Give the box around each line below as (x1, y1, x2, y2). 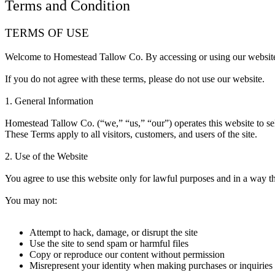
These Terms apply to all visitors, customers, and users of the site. (5, 128, 257, 139)
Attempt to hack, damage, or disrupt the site (29, 227, 198, 238)
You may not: (5, 195, 57, 206)
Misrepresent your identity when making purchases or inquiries (29, 260, 273, 271)
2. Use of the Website (5, 150, 88, 161)
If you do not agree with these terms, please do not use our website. (5, 73, 265, 84)
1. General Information (5, 95, 93, 106)
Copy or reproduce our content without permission (29, 249, 225, 260)
